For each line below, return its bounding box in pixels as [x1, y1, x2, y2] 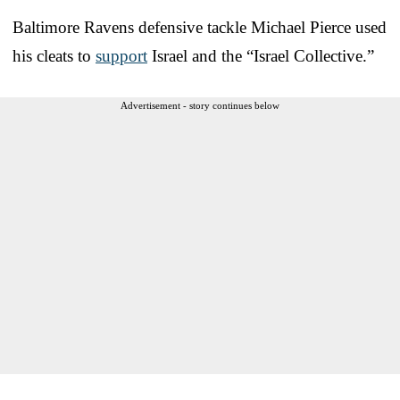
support [96, 46, 147, 65]
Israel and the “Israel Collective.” [147, 46, 374, 65]
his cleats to [12, 46, 96, 65]
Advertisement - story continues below [121, 99, 279, 111]
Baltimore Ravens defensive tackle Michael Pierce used [12, 17, 387, 37]
